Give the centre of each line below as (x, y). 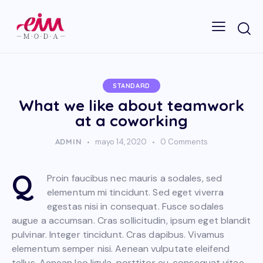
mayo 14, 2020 (121, 141)
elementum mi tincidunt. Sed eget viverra (136, 192)
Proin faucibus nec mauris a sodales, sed (135, 178)
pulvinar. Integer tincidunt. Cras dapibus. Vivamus (118, 234)
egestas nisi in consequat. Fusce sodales (136, 206)
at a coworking (131, 120)
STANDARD (131, 85)
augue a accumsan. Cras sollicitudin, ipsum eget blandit (131, 220)
